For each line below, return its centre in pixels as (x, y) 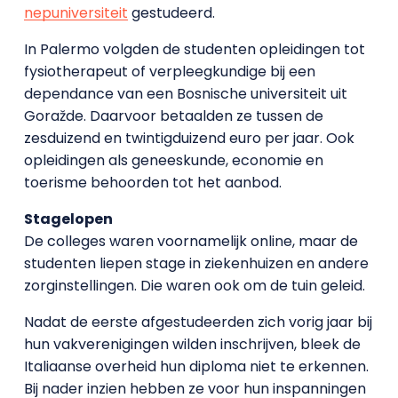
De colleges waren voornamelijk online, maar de (191, 241)
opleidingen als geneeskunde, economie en (173, 160)
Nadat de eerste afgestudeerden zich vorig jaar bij (198, 322)
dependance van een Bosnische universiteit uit (185, 93)
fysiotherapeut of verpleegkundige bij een (169, 71)
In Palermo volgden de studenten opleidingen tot (194, 49)
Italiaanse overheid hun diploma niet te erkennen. (196, 366)
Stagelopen (68, 219)
